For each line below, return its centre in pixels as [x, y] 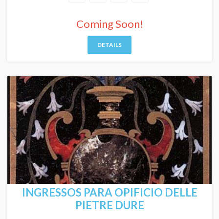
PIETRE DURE [109, 205]
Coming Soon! [109, 24]
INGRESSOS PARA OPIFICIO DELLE [109, 192]
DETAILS [109, 45]
